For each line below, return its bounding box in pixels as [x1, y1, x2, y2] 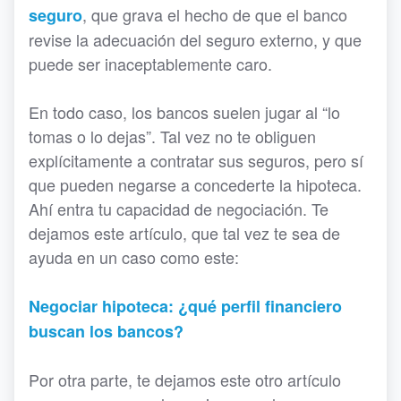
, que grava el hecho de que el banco [82, 3, 347, 27]
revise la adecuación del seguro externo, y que [29, 28, 362, 52]
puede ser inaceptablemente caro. [29, 52, 272, 76]
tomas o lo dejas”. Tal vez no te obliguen [29, 124, 316, 149]
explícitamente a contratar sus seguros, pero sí [29, 149, 363, 173]
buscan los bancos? [29, 320, 183, 344]
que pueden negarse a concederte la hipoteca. [29, 173, 362, 197]
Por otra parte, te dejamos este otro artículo [29, 368, 341, 392]
